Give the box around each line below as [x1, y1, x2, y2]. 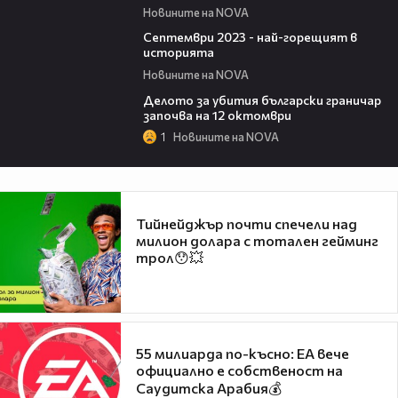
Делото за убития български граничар [142, 92, 381, 107]
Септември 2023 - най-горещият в [142, 29, 357, 45]
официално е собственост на [136, 362, 343, 379]
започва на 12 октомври [142, 107, 291, 123]
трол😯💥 [136, 248, 203, 266]
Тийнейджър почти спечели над [136, 214, 357, 232]
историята [142, 44, 214, 60]
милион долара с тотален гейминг [136, 231, 378, 249]
